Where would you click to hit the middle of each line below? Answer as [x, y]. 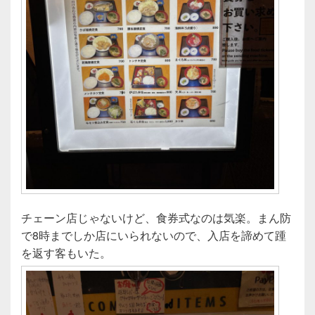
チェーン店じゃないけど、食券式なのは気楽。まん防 [156, 218]
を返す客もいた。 [66, 253]
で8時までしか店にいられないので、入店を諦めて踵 [154, 236]
